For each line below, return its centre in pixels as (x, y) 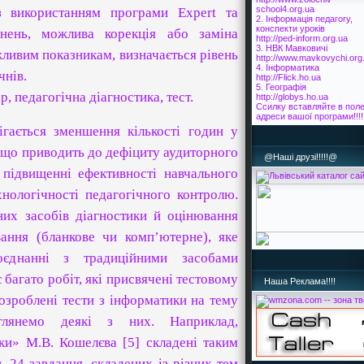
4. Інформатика (288, 67)
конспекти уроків (290, 28)
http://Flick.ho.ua (288, 77)
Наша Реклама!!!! (300, 281)
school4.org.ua (285, 9)
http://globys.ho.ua (292, 97)
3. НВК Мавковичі (292, 48)
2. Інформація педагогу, (304, 19)
